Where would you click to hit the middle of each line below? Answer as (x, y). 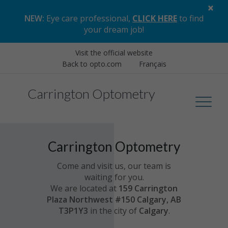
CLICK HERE (155, 18)
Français (152, 64)
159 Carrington (147, 188)
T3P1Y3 (74, 210)
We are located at (83, 188)
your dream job (113, 30)
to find (190, 18)
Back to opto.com (92, 64)
